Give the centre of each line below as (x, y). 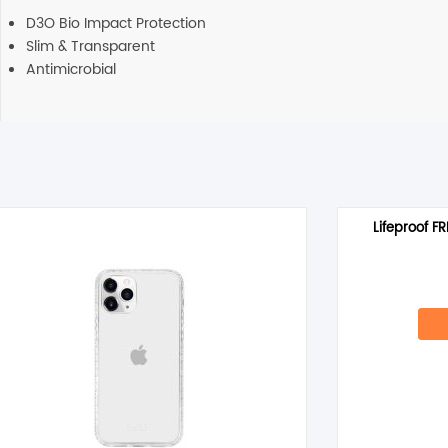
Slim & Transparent (90, 47)
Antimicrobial (71, 70)
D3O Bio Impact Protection (116, 24)
